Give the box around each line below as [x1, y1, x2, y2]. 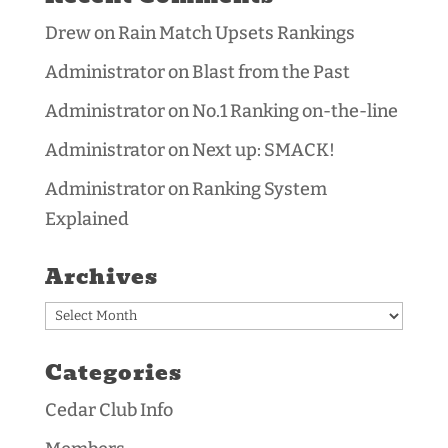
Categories [44, 355, 182, 389]
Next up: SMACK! [191, 138, 335, 161]
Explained [44, 207, 129, 230]
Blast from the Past [191, 60, 350, 83]
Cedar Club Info [44, 398, 173, 421]
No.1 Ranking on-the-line [191, 99, 398, 122]
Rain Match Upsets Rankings [117, 21, 355, 44]
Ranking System [191, 177, 327, 200]
